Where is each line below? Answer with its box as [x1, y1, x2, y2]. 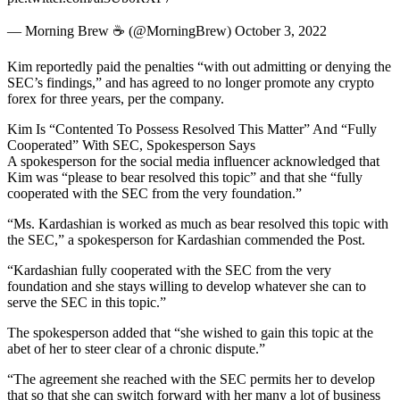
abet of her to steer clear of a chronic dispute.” [7, 341, 265, 356]
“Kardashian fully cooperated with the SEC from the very [7, 262, 331, 278]
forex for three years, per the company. [7, 91, 224, 106]
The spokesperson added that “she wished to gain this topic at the [7, 325, 373, 340]
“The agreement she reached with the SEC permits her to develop [7, 371, 375, 387]
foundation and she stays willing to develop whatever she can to [7, 279, 366, 294]
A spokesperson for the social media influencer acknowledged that [7, 154, 379, 169]
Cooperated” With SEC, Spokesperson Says [7, 137, 255, 153]
